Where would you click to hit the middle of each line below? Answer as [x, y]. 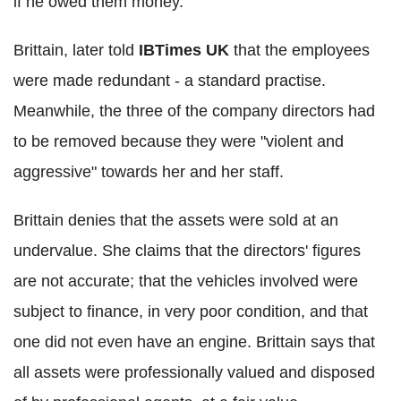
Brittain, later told [74, 50]
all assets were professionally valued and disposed [194, 372]
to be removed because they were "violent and [179, 141]
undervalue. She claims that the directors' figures [187, 250]
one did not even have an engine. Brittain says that [194, 341]
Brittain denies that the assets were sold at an [176, 220]
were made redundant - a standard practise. [170, 80]
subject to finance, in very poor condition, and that [191, 311]
